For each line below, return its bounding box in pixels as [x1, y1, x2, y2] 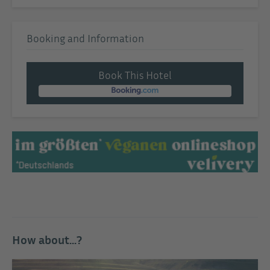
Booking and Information [27, 31, 144, 45]
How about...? [12, 231, 82, 246]
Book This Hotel [98, 67, 172, 81]
